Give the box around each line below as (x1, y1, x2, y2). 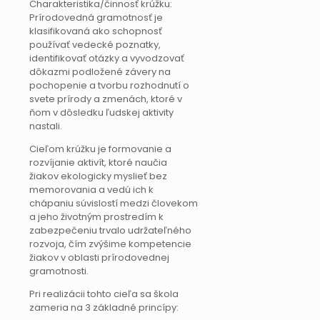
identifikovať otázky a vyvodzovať (29, 51, 184, 66)
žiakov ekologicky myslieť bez (29, 169, 167, 184)
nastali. (29, 119, 62, 134)
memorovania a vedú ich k (29, 183, 154, 197)
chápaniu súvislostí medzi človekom (29, 196, 198, 211)
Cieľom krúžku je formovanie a (29, 142, 171, 156)
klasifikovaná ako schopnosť (29, 24, 162, 39)
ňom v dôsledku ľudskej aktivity (29, 106, 174, 120)
